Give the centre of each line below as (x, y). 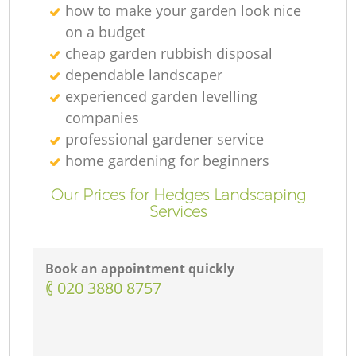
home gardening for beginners (168, 160)
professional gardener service (165, 139)
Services (178, 211)
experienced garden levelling (162, 96)
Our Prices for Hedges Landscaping (178, 194)
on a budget (106, 31)
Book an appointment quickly (140, 269)
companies (103, 117)
